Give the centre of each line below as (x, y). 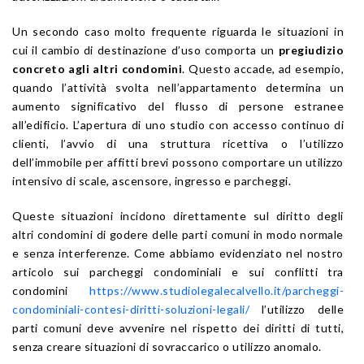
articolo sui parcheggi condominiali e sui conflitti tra (178, 271)
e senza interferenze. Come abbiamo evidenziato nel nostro (178, 253)
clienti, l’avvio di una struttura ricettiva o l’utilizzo (178, 143)
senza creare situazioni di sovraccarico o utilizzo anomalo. (167, 346)
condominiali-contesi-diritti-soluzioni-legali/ (137, 309)
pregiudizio (311, 50)
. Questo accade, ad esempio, (263, 68)
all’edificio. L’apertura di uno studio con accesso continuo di (178, 124)
